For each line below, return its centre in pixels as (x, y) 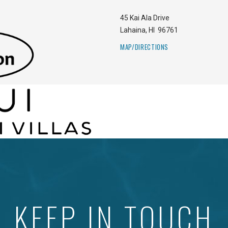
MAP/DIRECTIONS (145, 47)
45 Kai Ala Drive (145, 18)
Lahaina (133, 30)
